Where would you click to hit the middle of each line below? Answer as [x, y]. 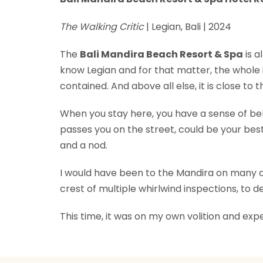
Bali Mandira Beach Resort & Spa [161, 54]
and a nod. [84, 145]
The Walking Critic [102, 26]
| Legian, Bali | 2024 [188, 26]
